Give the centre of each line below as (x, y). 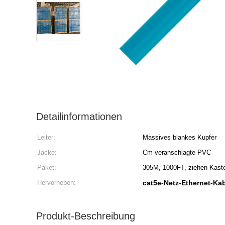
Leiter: (46, 137)
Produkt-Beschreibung (86, 216)
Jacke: (47, 152)
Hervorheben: (57, 183)
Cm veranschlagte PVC (177, 152)
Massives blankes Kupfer (180, 137)
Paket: (47, 167)
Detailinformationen (79, 117)
